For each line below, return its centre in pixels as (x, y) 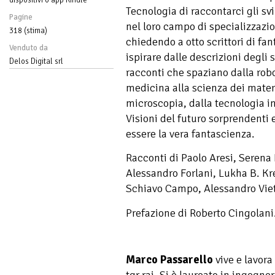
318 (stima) (28, 30)
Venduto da (29, 48)
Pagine (21, 17)
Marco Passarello (169, 260)
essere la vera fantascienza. (190, 134)
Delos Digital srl (36, 61)
